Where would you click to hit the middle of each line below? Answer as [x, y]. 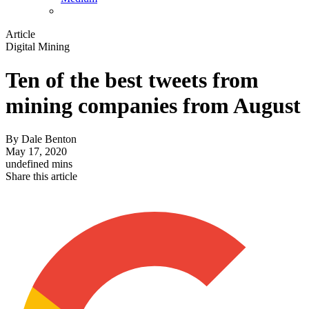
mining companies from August [153, 106]
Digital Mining [38, 46]
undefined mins [39, 164]
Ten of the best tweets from [132, 80]
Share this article [41, 177]
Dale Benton [49, 139]
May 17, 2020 [36, 152]
